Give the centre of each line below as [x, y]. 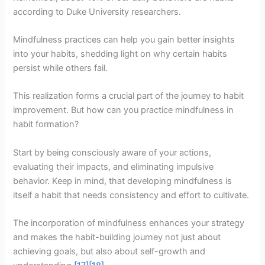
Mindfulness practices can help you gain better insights [124, 40]
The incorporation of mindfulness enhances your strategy [129, 223]
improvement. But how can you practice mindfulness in [124, 110]
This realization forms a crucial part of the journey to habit [129, 96]
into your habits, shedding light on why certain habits [120, 54]
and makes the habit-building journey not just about [117, 237]
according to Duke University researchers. [97, 12]
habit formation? [46, 125]
